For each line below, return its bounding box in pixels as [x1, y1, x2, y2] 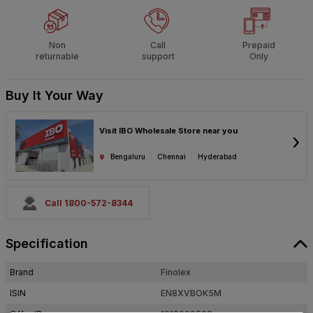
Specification [6, 236, 88, 252]
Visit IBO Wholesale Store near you [99, 126, 238, 136]
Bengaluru [110, 152, 145, 161]
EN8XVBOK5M [161, 288, 221, 299]
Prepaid [242, 40, 275, 51]
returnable [36, 51, 79, 62]
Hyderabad [198, 152, 237, 161]
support [141, 51, 175, 62]
